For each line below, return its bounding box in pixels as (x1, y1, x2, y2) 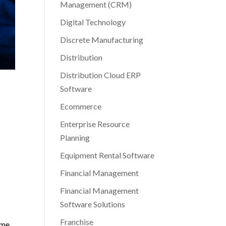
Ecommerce (60, 101, 102, 111)
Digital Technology (60, 17, 126, 27)
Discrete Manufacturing (60, 35, 144, 44)
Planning (60, 133, 90, 142)
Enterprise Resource (60, 119, 130, 129)
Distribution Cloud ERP (60, 70, 141, 80)
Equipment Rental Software (60, 150, 155, 160)
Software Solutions (60, 199, 126, 209)
